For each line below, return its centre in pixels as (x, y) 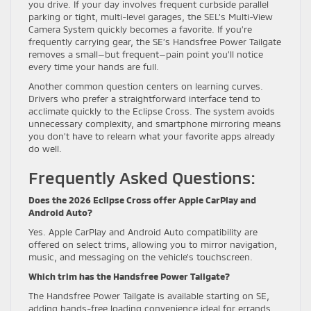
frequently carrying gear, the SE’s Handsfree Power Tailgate (155, 42)
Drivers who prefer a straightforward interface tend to (144, 99)
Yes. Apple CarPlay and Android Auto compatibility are (143, 232)
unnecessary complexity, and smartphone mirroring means (155, 124)
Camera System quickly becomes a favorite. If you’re (140, 30)
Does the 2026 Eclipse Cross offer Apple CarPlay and (142, 200)
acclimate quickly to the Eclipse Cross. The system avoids (152, 111)
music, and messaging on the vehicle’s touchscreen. (141, 257)
